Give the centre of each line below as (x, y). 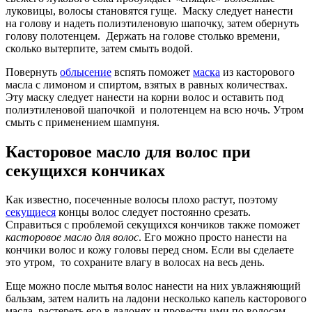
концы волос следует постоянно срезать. (153, 212)
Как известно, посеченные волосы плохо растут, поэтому (142, 200)
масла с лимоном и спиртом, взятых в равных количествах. (148, 84)
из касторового (257, 72)
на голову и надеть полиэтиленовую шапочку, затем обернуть (152, 23)
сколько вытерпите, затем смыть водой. (99, 48)
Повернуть (33, 72)
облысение (86, 72)
